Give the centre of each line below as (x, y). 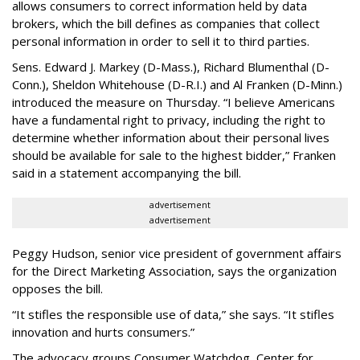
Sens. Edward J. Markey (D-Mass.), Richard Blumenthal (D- (171, 67)
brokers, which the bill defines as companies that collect (166, 24)
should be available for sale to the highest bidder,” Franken (174, 155)
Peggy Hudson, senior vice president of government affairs (177, 254)
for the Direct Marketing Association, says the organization (174, 271)
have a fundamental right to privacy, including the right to (169, 120)
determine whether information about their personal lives (171, 138)
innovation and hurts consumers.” (103, 332)
